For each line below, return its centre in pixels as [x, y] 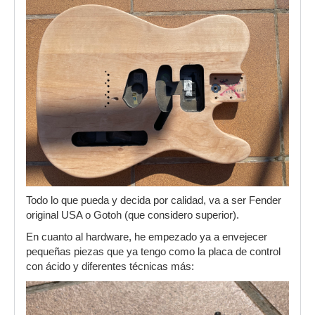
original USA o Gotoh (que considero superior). [133, 215]
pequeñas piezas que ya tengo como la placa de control [153, 251]
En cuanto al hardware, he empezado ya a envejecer [147, 237]
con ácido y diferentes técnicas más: [110, 266]
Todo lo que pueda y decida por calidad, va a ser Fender [154, 200]
